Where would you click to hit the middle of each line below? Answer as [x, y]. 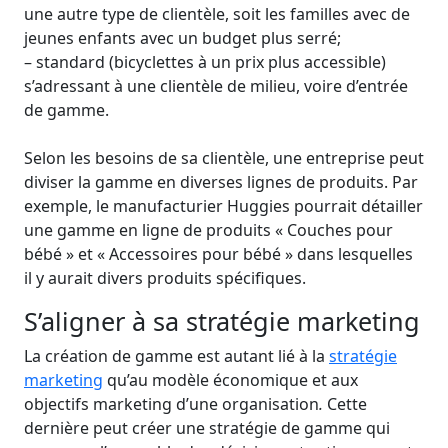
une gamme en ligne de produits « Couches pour [208, 230]
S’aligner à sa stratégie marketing [222, 321]
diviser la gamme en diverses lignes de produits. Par [221, 182]
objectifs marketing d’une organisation [171, 404]
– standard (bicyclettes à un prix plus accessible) [205, 62]
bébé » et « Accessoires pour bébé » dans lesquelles [218, 254]
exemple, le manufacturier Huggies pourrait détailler [223, 206]
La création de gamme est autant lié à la [176, 356]
